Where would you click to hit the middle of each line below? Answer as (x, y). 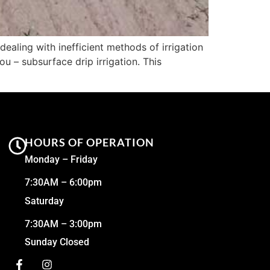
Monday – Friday (61, 159)
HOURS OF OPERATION (90, 142)
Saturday (45, 201)
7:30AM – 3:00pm (64, 224)
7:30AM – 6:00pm (64, 183)
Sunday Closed (57, 242)
